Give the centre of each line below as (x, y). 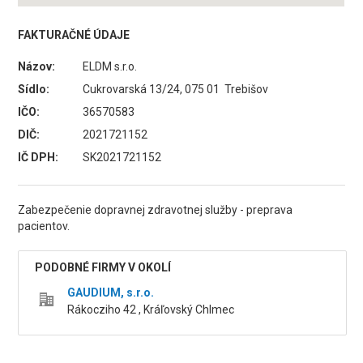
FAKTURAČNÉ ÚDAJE (74, 35)
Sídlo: (34, 89)
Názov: (37, 66)
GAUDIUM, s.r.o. (111, 293)
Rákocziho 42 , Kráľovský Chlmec (151, 310)
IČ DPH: (38, 157)
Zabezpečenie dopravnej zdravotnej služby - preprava (156, 210)
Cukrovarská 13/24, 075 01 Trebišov (176, 89)
